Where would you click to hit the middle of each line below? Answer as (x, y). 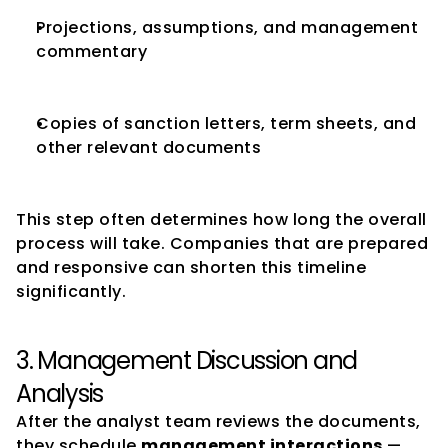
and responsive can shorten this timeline (191, 267)
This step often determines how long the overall (221, 219)
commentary (91, 51)
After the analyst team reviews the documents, (218, 421)
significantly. (71, 291)
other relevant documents (148, 147)
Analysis (59, 393)
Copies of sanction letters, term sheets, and (226, 123)
